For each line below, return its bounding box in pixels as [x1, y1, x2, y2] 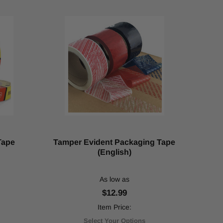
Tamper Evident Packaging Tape [53, 138, 176, 146]
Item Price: [97, 203, 131, 211]
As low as [99, 175, 129, 183]
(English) [97, 148, 131, 156]
